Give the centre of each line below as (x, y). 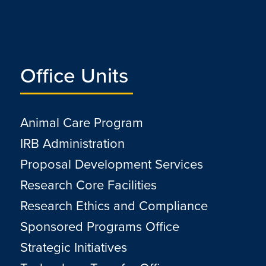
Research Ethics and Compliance (114, 205)
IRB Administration (72, 143)
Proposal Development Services (111, 164)
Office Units (74, 75)
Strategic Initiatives (73, 247)
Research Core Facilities (88, 185)
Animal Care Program (81, 122)
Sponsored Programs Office (99, 226)
